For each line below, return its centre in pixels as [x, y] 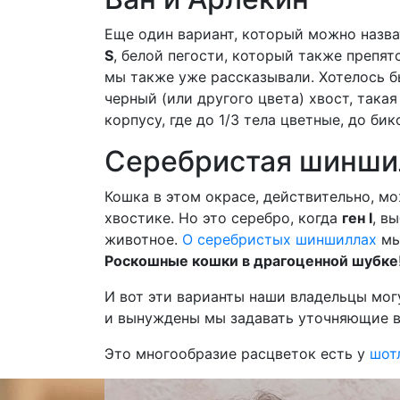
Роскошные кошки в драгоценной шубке [251, 261]
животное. [143, 239]
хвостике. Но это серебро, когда [223, 218]
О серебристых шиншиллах [279, 239]
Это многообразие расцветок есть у [237, 354]
